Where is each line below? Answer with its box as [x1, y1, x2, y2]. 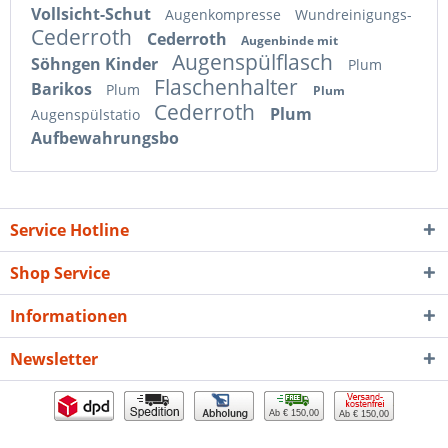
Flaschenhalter [154, 72, 303, 101]
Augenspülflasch [172, 47, 338, 76]
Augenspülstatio [31, 104, 144, 124]
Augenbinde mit [241, 31, 338, 49]
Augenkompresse [165, 4, 285, 24]
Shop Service [10, 261, 110, 284]
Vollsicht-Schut [31, 2, 155, 25]
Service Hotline [10, 218, 129, 241]
